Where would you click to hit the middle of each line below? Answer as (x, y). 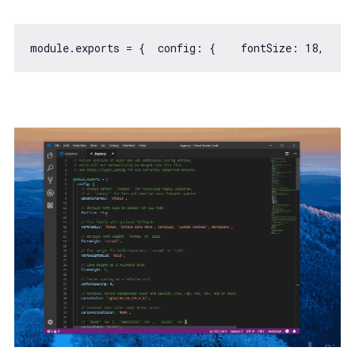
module (49, 48)
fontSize (266, 48)
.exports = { (113, 48)
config (176, 48)
